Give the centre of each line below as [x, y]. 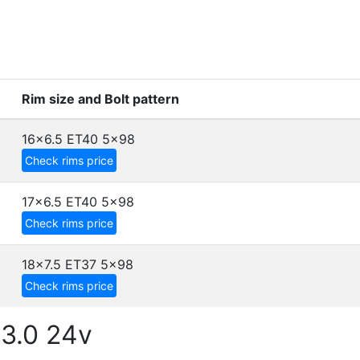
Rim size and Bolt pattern [100, 99]
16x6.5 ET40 [60, 139]
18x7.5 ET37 [59, 264]
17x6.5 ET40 [59, 202]
